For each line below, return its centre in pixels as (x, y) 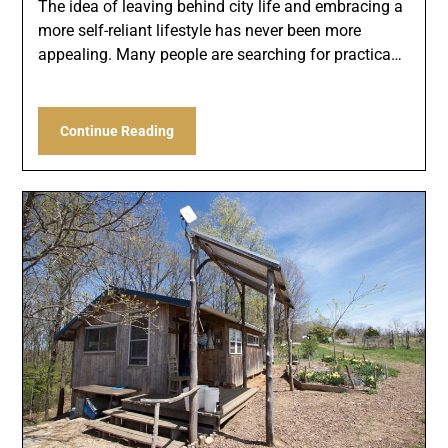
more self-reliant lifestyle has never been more (200, 31)
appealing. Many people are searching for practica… (220, 55)
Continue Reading (117, 131)
